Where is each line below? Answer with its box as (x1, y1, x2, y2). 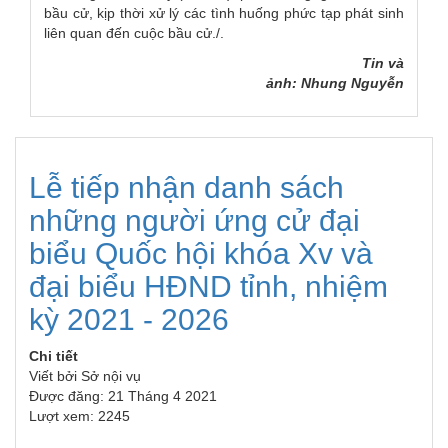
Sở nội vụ (81, 368, 141, 385)
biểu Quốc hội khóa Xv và (29, 237, 373, 271)
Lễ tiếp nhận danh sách (29, 171, 344, 205)
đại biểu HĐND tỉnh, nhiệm (29, 270, 388, 304)
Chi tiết (29, 348, 78, 365)
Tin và (362, 55, 404, 72)
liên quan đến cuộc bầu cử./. (44, 25, 224, 42)
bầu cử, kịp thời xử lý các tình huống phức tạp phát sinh (44, 5, 404, 22)
